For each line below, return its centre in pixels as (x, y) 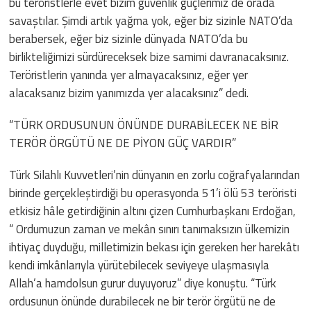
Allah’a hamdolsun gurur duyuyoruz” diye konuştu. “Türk (143, 283)
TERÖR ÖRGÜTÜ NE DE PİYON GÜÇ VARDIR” (123, 143)
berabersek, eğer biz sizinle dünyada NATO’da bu (129, 39)
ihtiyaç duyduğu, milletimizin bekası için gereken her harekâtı (154, 247)
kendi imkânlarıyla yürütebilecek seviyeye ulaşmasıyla (140, 265)
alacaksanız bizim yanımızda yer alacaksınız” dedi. (129, 93)
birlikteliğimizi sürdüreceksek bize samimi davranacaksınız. (149, 57)
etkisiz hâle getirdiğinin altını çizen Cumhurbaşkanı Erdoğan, (153, 211)
